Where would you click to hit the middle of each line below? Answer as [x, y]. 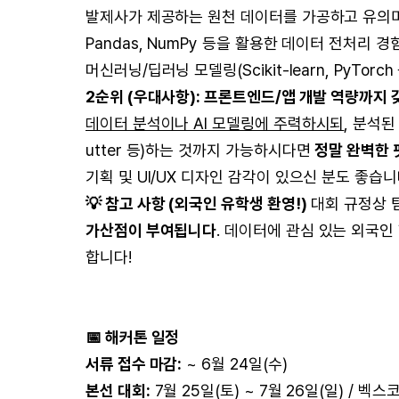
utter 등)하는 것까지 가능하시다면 [200, 150]
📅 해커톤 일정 [133, 337]
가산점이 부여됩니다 [151, 230]
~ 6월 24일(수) [237, 364]
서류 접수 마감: [134, 364]
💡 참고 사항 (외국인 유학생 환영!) [196, 204]
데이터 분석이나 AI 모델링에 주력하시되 [215, 123]
